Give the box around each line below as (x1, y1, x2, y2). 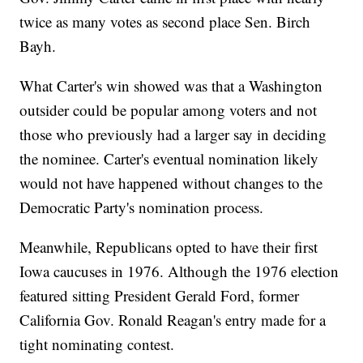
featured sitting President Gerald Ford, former (19, 285, 300, 306)
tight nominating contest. (19, 334, 180, 355)
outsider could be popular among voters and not (19, 100, 318, 121)
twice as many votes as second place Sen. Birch (19, 11, 311, 32)
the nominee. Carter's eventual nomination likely (19, 148, 319, 169)
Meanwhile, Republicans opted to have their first (19, 237, 318, 258)
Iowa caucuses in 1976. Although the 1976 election (19, 261, 340, 282)
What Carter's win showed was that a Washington (19, 75, 323, 96)
